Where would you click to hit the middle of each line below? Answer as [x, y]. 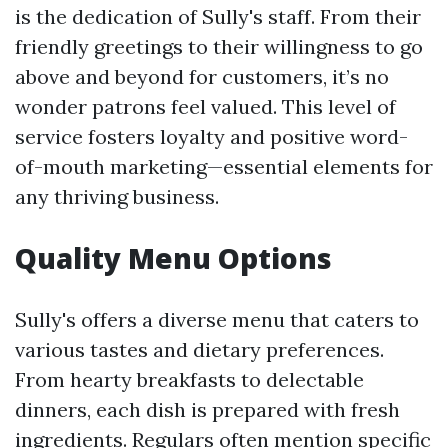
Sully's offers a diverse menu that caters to [217, 319]
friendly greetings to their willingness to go [219, 46]
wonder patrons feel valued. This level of [205, 106]
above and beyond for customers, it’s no [202, 76]
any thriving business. [117, 196]
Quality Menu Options [173, 258]
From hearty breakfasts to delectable [189, 379]
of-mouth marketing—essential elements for [224, 166]
